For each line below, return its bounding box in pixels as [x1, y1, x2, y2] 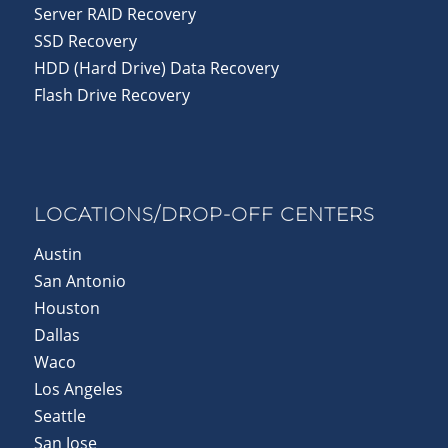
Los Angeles [33, 377, 123, 400]
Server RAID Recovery [33, 2, 196, 25]
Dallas [33, 323, 80, 346]
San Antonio [33, 269, 126, 292]
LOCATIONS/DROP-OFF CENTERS [33, 202, 375, 226]
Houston [33, 296, 100, 319]
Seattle [33, 404, 86, 427]
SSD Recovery [33, 29, 137, 52]
